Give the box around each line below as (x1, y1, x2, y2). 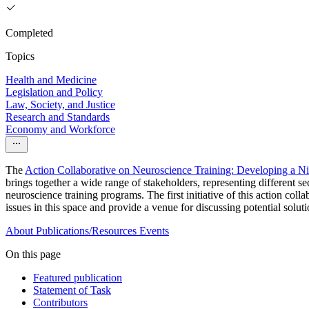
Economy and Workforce (6, 123, 115, 136)
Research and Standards (6, 111, 110, 123)
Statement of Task (33, 284, 111, 297)
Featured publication (33, 272, 122, 284)
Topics (6, 50, 34, 63)
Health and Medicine (6, 74, 97, 86)
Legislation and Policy (6, 86, 103, 99)
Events (139, 225, 169, 237)
